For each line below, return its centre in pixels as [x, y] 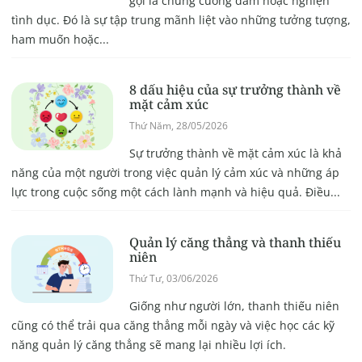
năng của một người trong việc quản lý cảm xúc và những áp [175, 173]
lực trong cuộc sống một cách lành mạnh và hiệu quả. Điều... [175, 192]
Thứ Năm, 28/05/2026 [178, 126]
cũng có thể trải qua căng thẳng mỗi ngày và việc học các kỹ [173, 326]
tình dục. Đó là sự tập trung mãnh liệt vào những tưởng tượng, [181, 20]
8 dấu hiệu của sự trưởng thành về [235, 90]
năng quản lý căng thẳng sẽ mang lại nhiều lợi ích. [150, 345]
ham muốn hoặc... [60, 40]
